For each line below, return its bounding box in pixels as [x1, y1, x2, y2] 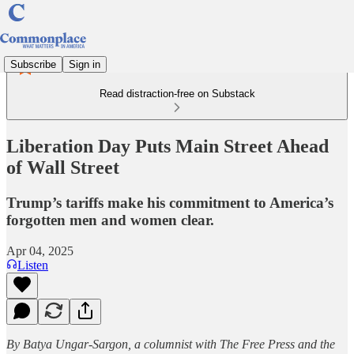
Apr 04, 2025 [6, 243, 73, 258]
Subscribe [10, 58, 56, 70]
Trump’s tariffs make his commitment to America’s [6, 194, 333, 211]
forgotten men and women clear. [6, 211, 214, 228]
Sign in [69, 58, 100, 70]
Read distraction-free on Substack [99, 88, 255, 100]
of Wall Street [6, 156, 119, 178]
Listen [17, 258, 48, 272]
